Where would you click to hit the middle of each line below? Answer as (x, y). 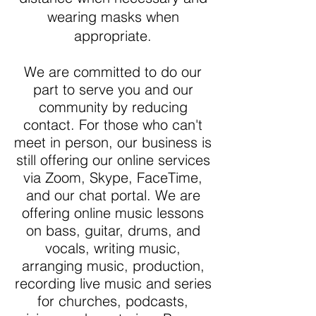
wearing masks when (113, 17)
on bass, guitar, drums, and (113, 230)
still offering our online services (113, 160)
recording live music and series (113, 283)
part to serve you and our (113, 89)
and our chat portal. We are (113, 195)
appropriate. (113, 36)
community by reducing (113, 107)
